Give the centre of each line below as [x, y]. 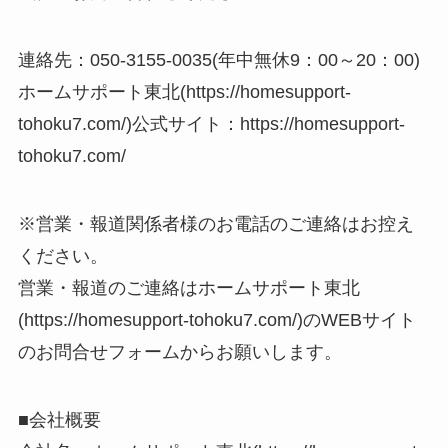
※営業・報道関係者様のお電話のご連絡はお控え [215, 223]
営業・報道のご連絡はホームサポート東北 [188, 287]
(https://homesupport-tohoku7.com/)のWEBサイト [216, 319]
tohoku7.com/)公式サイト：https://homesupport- [211, 123]
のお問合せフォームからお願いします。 [179, 351]
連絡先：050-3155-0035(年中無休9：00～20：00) [218, 59]
